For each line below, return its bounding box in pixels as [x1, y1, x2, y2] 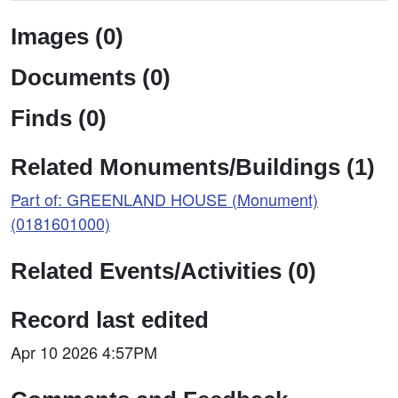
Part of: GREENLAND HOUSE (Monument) [11, 187, 318, 211]
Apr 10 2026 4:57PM [11, 340, 157, 363]
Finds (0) [11, 106, 107, 131]
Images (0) [11, 24, 123, 49]
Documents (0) [11, 65, 171, 90]
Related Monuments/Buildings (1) [11, 155, 375, 179]
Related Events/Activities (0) [11, 259, 316, 283]
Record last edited [11, 307, 209, 332]
